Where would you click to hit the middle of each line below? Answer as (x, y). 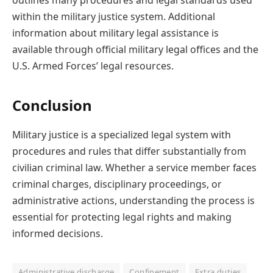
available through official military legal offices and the (135, 50)
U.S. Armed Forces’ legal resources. (93, 66)
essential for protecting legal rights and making (122, 217)
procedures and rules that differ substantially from (129, 151)
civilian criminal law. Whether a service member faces (134, 167)
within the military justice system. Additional (114, 17)
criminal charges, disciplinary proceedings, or (117, 184)
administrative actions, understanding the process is (133, 200)
